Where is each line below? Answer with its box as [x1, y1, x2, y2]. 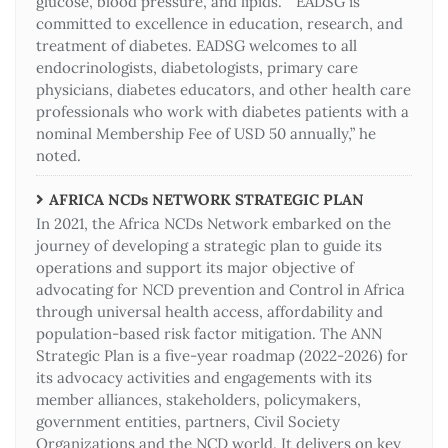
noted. [36, 145, 81, 165]
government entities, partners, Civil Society [36, 411, 340, 431]
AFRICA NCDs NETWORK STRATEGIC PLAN [49, 189, 364, 209]
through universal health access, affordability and [36, 301, 383, 321]
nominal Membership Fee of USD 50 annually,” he [36, 123, 376, 143]
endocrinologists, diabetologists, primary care [36, 57, 358, 77]
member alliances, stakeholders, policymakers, [36, 389, 361, 409]
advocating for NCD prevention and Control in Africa [36, 279, 405, 299]
